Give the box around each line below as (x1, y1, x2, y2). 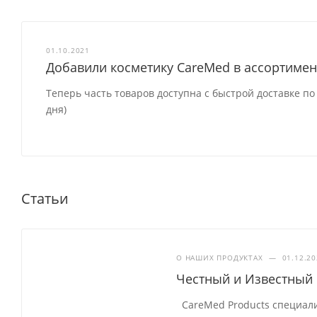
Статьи (21, 188, 69, 208)
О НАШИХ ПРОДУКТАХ (176, 252, 263, 263)
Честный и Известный (176, 270, 313, 287)
